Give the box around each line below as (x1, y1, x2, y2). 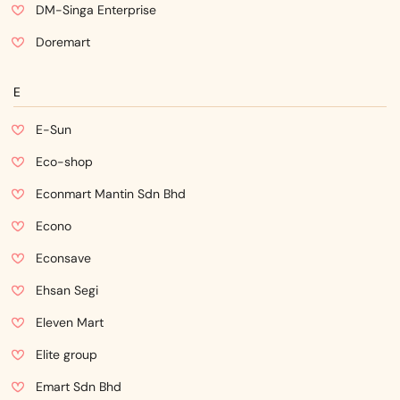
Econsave (36, 250, 91, 266)
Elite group (36, 346, 97, 362)
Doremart (36, 34, 90, 50)
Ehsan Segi (36, 282, 98, 298)
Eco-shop (36, 154, 93, 170)
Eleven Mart (36, 314, 104, 330)
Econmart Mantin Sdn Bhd (36, 186, 186, 202)
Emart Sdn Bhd (36, 379, 121, 395)
